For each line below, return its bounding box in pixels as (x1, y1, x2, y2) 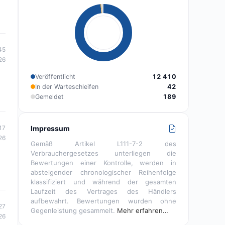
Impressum (31, 124, 70, 133)
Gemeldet (35, 92, 64, 100)
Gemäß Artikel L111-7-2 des (31, 139, 176, 148)
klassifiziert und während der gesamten (31, 177, 176, 186)
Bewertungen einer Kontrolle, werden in (31, 158, 176, 167)
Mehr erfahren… (117, 206, 168, 214)
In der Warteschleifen (35, 82, 98, 90)
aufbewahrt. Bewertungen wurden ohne (31, 196, 176, 205)
